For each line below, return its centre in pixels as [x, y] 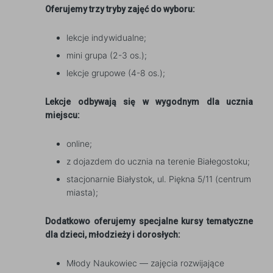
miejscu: [62, 115]
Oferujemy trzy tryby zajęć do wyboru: [120, 9]
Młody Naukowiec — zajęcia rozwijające [145, 263]
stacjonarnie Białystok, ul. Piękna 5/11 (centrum [159, 179]
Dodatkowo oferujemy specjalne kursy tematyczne [149, 221]
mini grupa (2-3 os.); [107, 55]
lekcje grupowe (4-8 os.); [116, 73]
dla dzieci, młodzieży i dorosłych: [113, 235]
